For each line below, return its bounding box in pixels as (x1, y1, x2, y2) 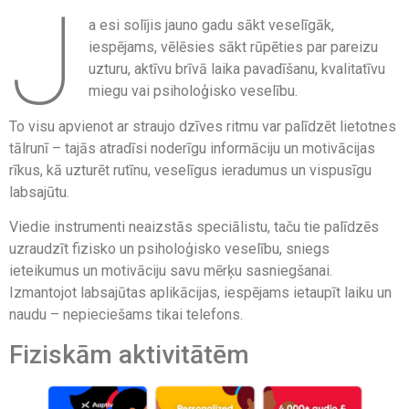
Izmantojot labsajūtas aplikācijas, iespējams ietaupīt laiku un (9, 284, 392, 302)
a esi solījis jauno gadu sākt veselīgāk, (89, 16, 335, 35)
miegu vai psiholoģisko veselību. (89, 82, 299, 100)
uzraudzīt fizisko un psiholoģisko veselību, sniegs (9, 240, 330, 258)
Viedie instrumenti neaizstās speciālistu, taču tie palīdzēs (9, 218, 379, 236)
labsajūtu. (9, 183, 69, 201)
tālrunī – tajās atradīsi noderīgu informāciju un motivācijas (9, 139, 375, 157)
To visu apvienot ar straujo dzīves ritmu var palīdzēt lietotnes (9, 117, 396, 135)
